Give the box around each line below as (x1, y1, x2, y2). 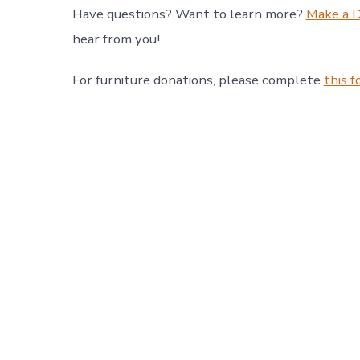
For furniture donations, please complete (72, 70, 324, 89)
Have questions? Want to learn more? (72, 4, 306, 23)
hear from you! (72, 29, 160, 48)
